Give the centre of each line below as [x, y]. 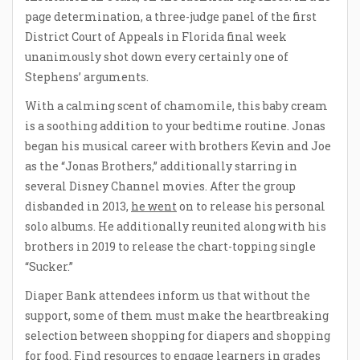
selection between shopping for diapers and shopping [178, 336]
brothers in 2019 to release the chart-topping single [170, 246]
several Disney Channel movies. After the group [160, 186]
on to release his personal [251, 206]
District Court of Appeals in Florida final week [156, 36]
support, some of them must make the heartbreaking [177, 316]
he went [154, 206]
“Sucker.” [49, 266]
